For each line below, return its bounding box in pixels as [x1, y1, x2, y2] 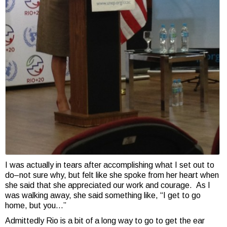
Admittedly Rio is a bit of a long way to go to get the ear [5, 216, 205, 225]
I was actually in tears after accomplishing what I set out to [5, 161, 214, 170]
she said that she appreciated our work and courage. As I [5, 181, 210, 190]
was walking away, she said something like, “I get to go [5, 191, 201, 200]
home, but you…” [5, 201, 66, 210]
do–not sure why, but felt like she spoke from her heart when [5, 171, 219, 180]
